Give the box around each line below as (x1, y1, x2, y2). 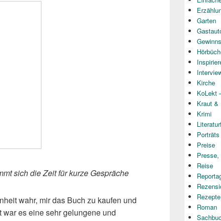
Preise (197, 140, 215, 149)
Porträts (197, 130, 220, 139)
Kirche (197, 78, 215, 87)
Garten (197, 16, 216, 25)
